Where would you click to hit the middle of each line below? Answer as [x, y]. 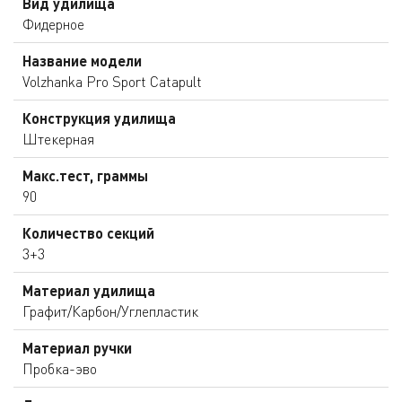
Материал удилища [89, 290]
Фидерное [53, 24]
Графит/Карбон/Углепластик [110, 311]
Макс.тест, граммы [85, 175]
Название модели [82, 60]
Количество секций [88, 232]
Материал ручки [77, 347]
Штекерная [58, 139]
